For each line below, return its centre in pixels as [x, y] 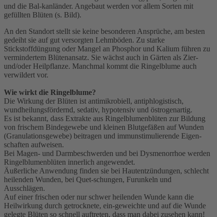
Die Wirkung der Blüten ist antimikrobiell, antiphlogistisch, [94, 101]
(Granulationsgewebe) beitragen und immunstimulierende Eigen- [103, 136]
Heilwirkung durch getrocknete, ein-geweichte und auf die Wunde [105, 206]
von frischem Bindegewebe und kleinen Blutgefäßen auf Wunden [104, 127]
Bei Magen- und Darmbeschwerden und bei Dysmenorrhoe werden [107, 154]
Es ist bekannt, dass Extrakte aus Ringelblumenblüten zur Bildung [105, 119]
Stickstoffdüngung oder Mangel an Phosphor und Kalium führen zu [107, 49]
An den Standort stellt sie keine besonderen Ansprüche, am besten [104, 31]
